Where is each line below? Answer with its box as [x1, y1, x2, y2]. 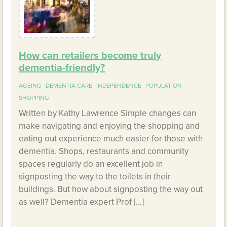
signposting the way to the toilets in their [19, 171, 171, 182]
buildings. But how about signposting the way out [19, 184, 203, 195]
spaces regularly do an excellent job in [19, 159, 163, 170]
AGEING [19, 82, 42, 90]
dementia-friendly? [19, 62, 105, 74]
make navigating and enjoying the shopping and [19, 121, 200, 132]
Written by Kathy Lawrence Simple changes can [19, 108, 197, 119]
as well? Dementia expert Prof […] [19, 197, 144, 208]
